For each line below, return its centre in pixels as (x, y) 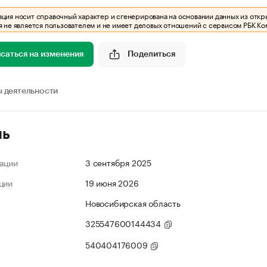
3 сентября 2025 (118, 162)
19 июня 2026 (112, 182)
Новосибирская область (133, 203)
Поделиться (151, 54)
